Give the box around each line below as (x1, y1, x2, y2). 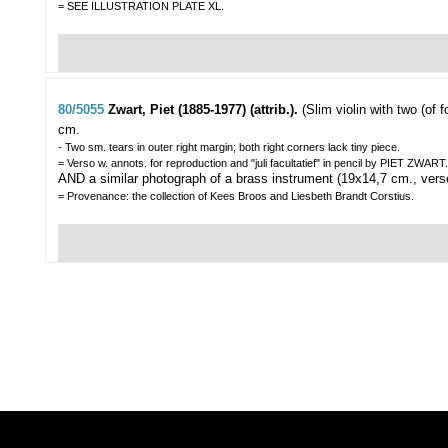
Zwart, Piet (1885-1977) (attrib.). (108, 102, 302, 118)
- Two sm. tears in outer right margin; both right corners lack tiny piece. (58, 141, 400, 154)
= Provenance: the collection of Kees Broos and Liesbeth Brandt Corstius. (58, 190, 414, 203)
